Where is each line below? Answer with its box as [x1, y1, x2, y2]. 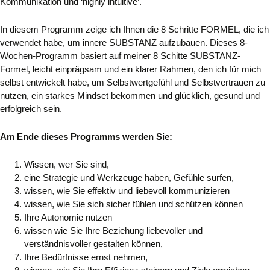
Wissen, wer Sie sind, [24, 159, 109, 169]
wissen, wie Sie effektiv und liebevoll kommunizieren [24, 185, 230, 196]
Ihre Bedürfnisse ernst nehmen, [24, 251, 148, 262]
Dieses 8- [210, 37, 248, 48]
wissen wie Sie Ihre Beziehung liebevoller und [24, 225, 202, 236]
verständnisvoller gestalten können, [24, 238, 163, 249]
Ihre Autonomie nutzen [24, 212, 112, 222]
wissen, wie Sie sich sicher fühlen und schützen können [24, 198, 243, 209]
